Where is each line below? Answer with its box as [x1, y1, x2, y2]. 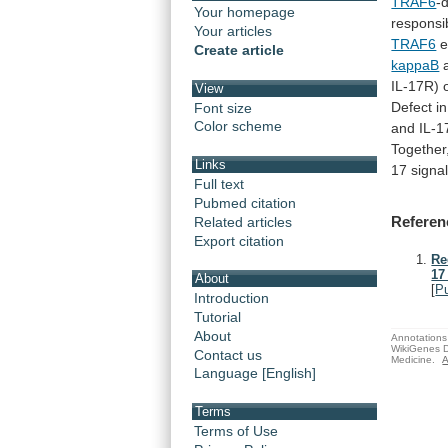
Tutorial [194, 308, 241, 325]
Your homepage [194, 4, 295, 21]
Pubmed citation [194, 194, 296, 211]
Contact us [194, 346, 262, 363]
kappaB [391, 56, 440, 73]
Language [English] [194, 365, 316, 382]
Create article [194, 42, 284, 59]
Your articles [194, 23, 272, 40]
